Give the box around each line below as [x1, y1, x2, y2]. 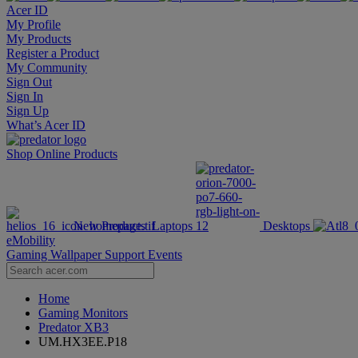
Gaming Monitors [38, 306, 128, 320]
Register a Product [6, 46, 99, 60]
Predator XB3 [38, 320, 109, 334]
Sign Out [6, 75, 52, 89]
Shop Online [6, 147, 74, 161]
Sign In [6, 89, 43, 103]
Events [148, 248, 182, 261]
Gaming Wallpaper [6, 248, 105, 261]
